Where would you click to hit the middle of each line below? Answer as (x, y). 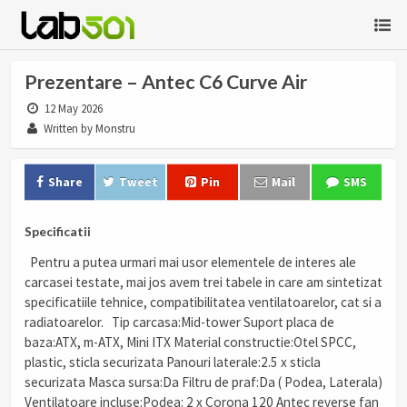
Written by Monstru (89, 129)
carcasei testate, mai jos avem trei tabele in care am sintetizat (203, 283)
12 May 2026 (73, 109)
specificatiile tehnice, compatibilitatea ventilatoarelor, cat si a (203, 303)
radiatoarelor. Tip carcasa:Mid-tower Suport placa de (179, 323)
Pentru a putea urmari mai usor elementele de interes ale (190, 263)
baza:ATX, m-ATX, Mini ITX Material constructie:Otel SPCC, (190, 342)
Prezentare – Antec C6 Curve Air (166, 82)
